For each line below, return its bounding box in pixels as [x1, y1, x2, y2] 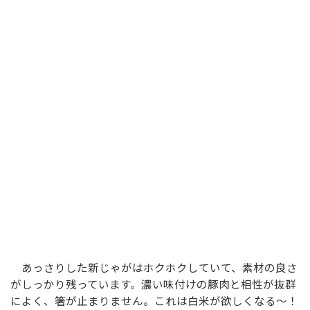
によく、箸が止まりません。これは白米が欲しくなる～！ [10, 293, 298, 309]
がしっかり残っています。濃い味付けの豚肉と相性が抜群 [10, 276, 296, 292]
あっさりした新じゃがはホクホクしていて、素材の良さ [10, 259, 298, 275]
